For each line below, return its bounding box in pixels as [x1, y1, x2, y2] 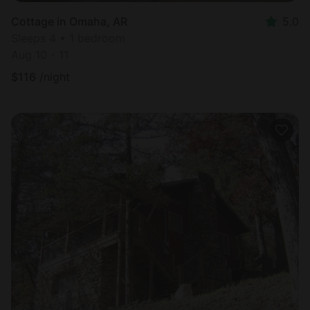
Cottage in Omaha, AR [11, 14, 127, 28]
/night [39, 69, 70, 84]
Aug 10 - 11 [11, 47, 69, 62]
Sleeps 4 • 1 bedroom [11, 30, 125, 45]
